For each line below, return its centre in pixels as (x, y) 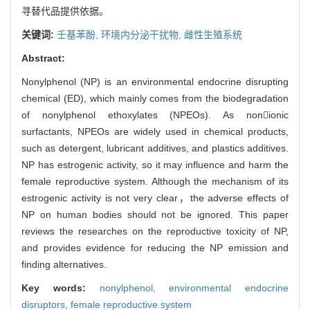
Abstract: (43, 58)
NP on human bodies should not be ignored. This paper (155, 214)
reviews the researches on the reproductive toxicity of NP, (155, 231)
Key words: (61, 288)
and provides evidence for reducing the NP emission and (155, 247)
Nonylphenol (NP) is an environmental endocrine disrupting (155, 81)
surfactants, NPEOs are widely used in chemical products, (155, 131)
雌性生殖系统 (213, 34)
